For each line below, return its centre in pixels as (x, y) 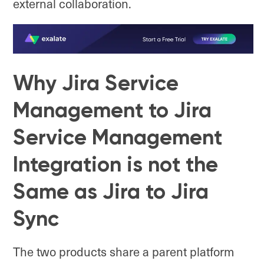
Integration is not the (115, 164)
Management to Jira (112, 110)
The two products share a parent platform (123, 251)
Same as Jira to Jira (111, 192)
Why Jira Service (96, 83)
